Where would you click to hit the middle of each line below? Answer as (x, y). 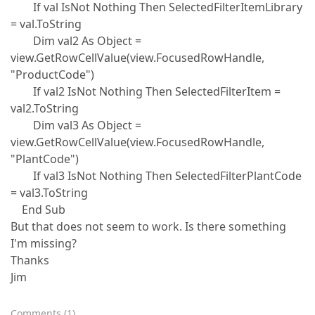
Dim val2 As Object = (76, 41)
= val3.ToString (49, 193)
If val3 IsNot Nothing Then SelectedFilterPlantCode (156, 176)
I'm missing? (44, 243)
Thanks (30, 260)
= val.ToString (46, 24)
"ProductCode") (52, 75)
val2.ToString (45, 108)
